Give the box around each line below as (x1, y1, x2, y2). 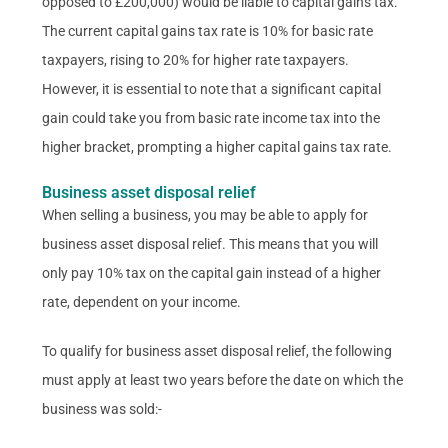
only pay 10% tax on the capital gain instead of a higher (42, 264, 382, 281)
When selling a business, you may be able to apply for (42, 206, 369, 223)
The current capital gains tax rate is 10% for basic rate (42, 22, 374, 39)
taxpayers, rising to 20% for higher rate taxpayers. (42, 51, 350, 68)
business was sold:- (42, 400, 163, 417)
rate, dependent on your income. (42, 293, 242, 310)
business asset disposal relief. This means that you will (42, 235, 379, 252)
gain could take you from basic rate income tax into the (42, 109, 381, 126)
